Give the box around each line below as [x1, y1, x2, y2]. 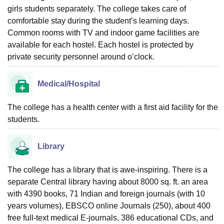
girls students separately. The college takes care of [7, 4, 186, 13]
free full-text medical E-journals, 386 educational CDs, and [7, 213, 213, 222]
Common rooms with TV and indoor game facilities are [7, 28, 199, 37]
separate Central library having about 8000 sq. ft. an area [7, 177, 208, 186]
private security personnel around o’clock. [7, 52, 154, 61]
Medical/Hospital [37, 79, 100, 88]
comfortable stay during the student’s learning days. [7, 16, 189, 25]
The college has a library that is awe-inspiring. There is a [7, 165, 207, 174]
